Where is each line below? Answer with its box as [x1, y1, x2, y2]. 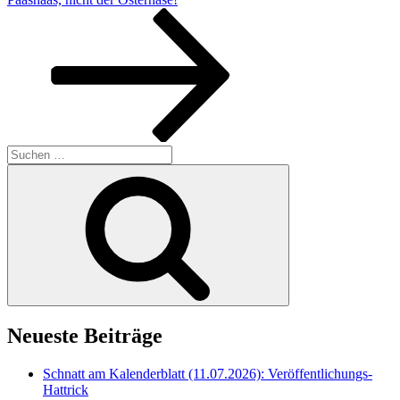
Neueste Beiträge [7, 324, 162, 348]
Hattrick [43, 382, 88, 398]
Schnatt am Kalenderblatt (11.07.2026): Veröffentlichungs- [43, 366, 372, 382]
